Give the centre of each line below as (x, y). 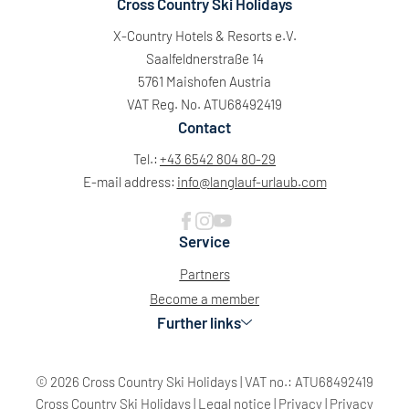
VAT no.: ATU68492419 (309, 381)
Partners (204, 273)
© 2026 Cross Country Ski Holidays (138, 381)
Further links (199, 322)
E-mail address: (129, 181)
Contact (204, 126)
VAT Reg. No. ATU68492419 (204, 104)
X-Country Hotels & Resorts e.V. (204, 35)
